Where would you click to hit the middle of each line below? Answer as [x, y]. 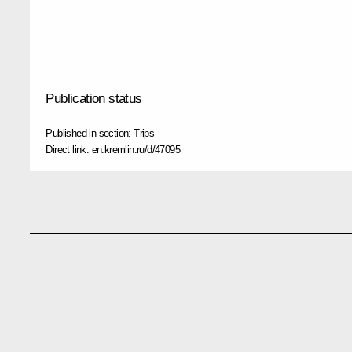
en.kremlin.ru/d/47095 [136, 149]
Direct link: [69, 149]
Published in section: [90, 133]
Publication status [94, 98]
